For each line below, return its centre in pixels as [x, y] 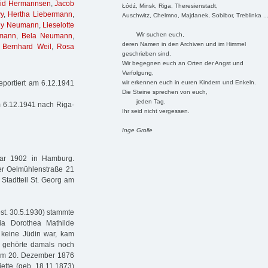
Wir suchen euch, [153, 34]
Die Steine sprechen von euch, [165, 92]
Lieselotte [58, 25]
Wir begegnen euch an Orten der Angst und [182, 63]
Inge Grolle [137, 130]
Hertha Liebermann [40, 15]
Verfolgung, [138, 72]
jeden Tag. [144, 101]
